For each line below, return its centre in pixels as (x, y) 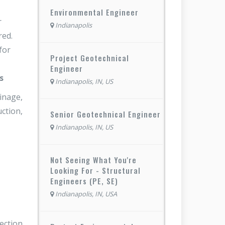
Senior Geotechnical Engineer (105, 114)
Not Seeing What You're (93, 159)
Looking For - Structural (95, 170)
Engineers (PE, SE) (84, 181)
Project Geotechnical (90, 58)
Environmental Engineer (94, 12)
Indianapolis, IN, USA (86, 194)
